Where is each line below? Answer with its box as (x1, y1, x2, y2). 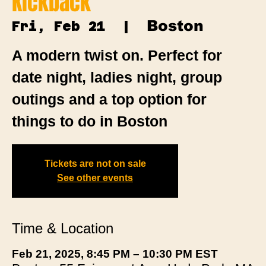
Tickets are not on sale (44, 158, 146, 169)
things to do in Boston (12, 112, 167, 129)
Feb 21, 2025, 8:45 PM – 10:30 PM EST (12, 247, 218, 260)
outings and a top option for (12, 90, 207, 107)
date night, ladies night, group (12, 68, 222, 85)
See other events (57, 172, 133, 183)
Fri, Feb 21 (12, 18, 105, 34)
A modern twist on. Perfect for (12, 46, 222, 64)
